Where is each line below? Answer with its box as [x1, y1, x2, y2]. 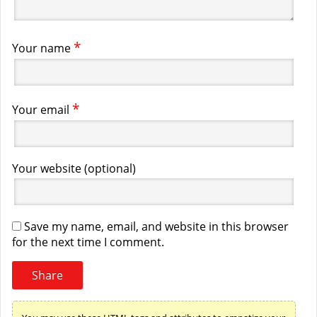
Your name [12, 40, 71, 57]
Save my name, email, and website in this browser [24, 219, 289, 235]
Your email [12, 102, 69, 118]
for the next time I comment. [12, 234, 164, 250]
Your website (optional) [12, 161, 136, 177]
